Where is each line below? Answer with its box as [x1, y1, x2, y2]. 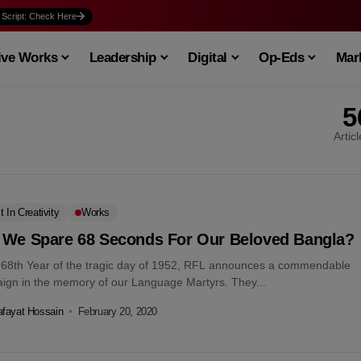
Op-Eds [259, 49, 305, 65]
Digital [188, 49, 227, 65]
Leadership [89, 49, 156, 65]
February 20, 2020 [77, 305, 158, 317]
